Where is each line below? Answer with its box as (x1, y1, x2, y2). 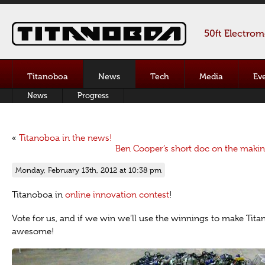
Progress (77, 91, 109, 100)
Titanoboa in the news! (19, 132, 112, 143)
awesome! (12, 226, 54, 237)
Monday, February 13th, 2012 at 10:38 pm (15, 166, 161, 174)
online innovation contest (65, 189, 169, 200)
